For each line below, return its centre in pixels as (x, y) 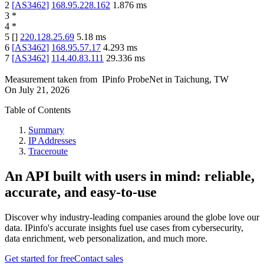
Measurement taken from (51, 80)
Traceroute (48, 151)
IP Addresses (52, 141)
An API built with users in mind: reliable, (130, 176)
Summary (46, 130)
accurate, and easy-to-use (81, 192)
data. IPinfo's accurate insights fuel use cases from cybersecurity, (124, 228)
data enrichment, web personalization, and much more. (106, 239)
